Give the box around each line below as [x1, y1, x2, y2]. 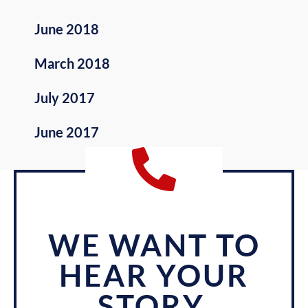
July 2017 [34, 89, 95, 107]
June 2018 [34, 21, 99, 38]
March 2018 [34, 55, 110, 72]
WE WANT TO [47, 227, 261, 263]
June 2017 [34, 124, 99, 141]
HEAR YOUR [59, 257, 249, 294]
